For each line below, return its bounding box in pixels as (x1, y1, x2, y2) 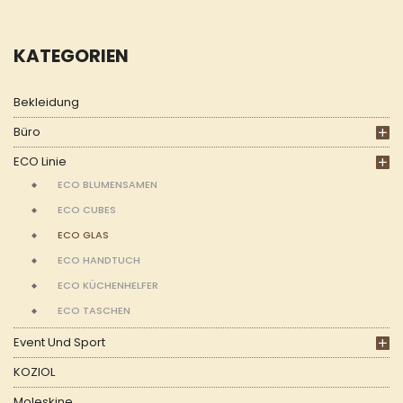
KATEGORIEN (13, 43, 129, 68)
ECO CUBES (58, 202, 116, 217)
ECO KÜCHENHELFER (58, 278, 158, 292)
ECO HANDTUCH (58, 253, 140, 267)
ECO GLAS (58, 228, 109, 242)
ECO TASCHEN (58, 303, 130, 318)
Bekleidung (13, 94, 79, 111)
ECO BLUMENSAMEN (58, 177, 157, 192)
